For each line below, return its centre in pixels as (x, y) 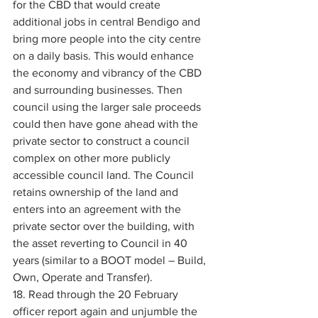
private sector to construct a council (103, 141)
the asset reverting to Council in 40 (102, 243)
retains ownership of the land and (97, 192)
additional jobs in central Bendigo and (108, 22)
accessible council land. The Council (105, 175)
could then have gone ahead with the (107, 124)
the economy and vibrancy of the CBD (109, 73)
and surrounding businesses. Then (99, 90)
